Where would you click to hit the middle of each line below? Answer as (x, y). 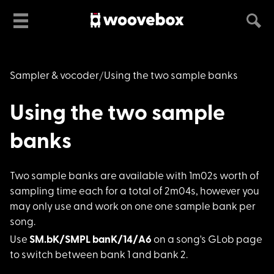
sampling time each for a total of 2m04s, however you (135, 191)
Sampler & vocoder (54, 76)
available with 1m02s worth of (188, 176)
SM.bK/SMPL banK (73, 240)
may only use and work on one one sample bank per (133, 207)
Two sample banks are (63, 176)
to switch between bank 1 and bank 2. (99, 255)
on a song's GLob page (207, 240)
